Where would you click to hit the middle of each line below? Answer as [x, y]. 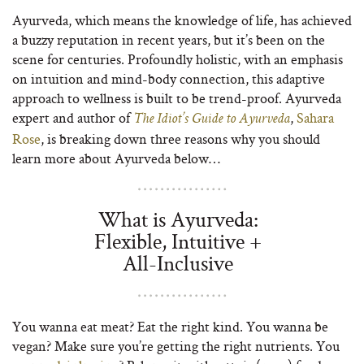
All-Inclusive [178, 263]
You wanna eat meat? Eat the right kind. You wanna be [170, 326]
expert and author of [73, 117]
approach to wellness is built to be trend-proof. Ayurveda [177, 98]
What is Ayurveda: [178, 219]
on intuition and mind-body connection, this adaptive [169, 78]
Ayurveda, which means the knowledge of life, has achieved [182, 20]
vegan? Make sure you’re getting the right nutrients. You [176, 346]
